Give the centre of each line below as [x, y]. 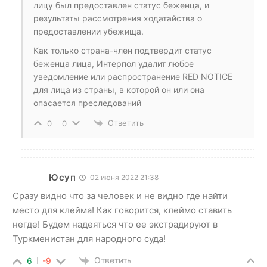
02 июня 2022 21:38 [123, 177]
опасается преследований [87, 103]
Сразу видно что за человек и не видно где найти [120, 196]
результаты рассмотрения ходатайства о [118, 18]
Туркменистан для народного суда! [89, 239]
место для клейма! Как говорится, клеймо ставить [122, 210]
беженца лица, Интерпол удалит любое [114, 63]
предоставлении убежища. [89, 31]
